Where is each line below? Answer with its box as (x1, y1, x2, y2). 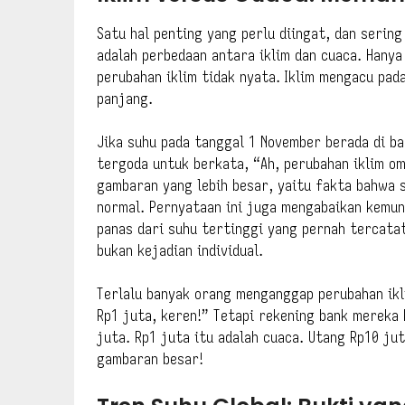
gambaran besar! (97, 350, 203, 368)
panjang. (97, 89, 153, 108)
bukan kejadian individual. (97, 241, 263, 259)
